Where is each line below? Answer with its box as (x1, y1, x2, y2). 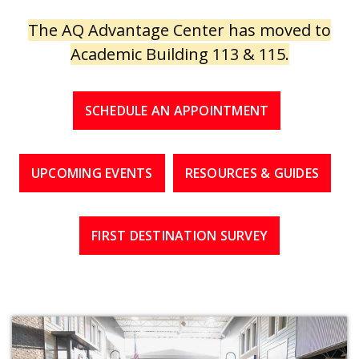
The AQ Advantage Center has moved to (28, 18, 331, 41)
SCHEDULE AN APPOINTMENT (84, 101, 269, 119)
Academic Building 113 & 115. (70, 42, 289, 65)
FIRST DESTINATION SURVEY (91, 226, 268, 244)
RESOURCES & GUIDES (184, 163, 320, 182)
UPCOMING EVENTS (30, 163, 153, 182)
